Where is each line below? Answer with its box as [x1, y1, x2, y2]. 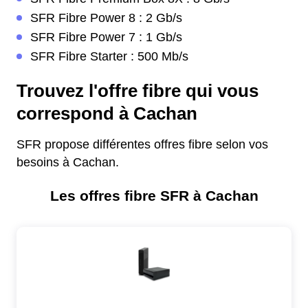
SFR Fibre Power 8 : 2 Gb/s [30, 11, 182, 25]
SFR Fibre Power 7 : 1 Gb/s [30, 30, 182, 45]
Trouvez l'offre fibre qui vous [16, 81, 258, 101]
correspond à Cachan [16, 104, 197, 124]
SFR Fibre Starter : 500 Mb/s [30, 49, 188, 64]
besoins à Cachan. [16, 155, 119, 170]
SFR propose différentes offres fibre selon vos [16, 137, 268, 152]
